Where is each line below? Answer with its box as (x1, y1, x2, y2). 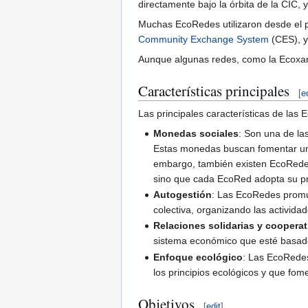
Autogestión (153, 189, 212, 201)
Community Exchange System (138, 33, 269, 45)
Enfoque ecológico (153, 251, 243, 263)
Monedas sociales (153, 127, 239, 139)
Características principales (138, 80, 289, 100)
